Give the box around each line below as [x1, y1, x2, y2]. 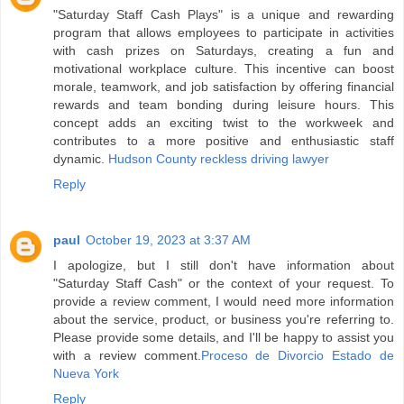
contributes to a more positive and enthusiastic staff [53, 133, 394, 148]
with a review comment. [53, 347, 201, 363]
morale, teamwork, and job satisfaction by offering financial [53, 78, 394, 94]
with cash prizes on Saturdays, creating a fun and [53, 42, 394, 58]
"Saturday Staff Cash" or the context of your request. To [53, 275, 394, 290]
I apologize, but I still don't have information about [53, 257, 394, 272]
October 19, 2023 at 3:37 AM [86, 232, 251, 247]
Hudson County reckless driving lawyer [108, 151, 329, 166]
